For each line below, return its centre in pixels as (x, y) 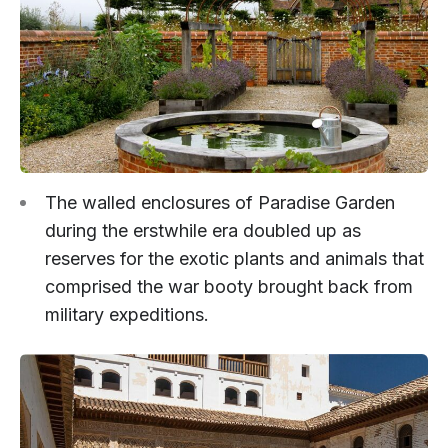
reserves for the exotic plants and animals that (234, 259)
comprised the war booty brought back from (229, 287)
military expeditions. (127, 315)
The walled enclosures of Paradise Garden (220, 203)
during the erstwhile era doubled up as (203, 231)
